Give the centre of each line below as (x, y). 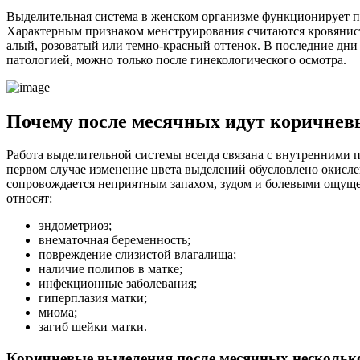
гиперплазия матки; (93, 298)
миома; (58, 313)
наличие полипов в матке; (110, 269)
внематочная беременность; (115, 240)
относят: (29, 198)
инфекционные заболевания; (118, 284)
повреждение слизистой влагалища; (137, 255)
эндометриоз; (75, 226)
